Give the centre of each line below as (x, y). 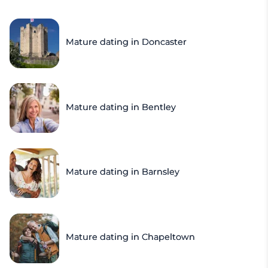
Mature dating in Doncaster (127, 42)
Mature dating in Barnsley (123, 172)
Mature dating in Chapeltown (131, 237)
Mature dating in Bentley (121, 107)
